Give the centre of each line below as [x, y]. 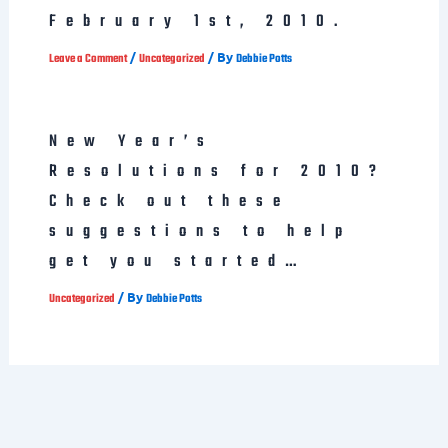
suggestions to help [200, 231]
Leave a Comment [87, 58]
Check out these [169, 201]
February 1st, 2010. [197, 22]
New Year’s [131, 141]
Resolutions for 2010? [217, 171]
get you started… [177, 261]
